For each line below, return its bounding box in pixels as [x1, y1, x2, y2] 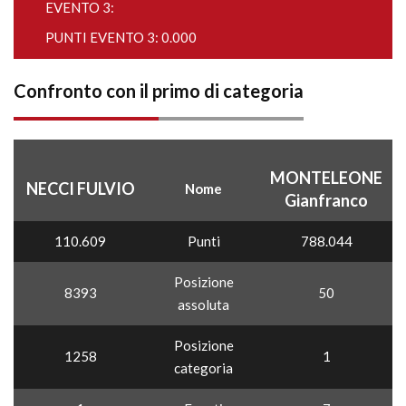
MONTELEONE [270, 168, 382, 188]
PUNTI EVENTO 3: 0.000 [45, 29, 197, 45]
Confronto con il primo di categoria [14, 80, 304, 101]
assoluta [178, 296, 229, 313]
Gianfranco [285, 190, 368, 210]
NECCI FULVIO [25, 179, 135, 198]
